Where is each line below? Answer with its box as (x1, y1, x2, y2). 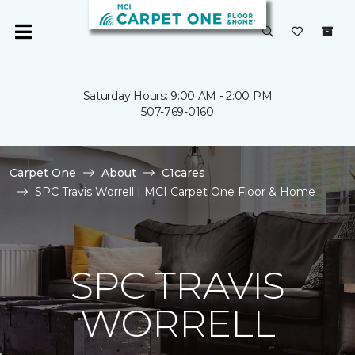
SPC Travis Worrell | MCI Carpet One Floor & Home (35, 185, 315, 199)
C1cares (162, 166, 205, 180)
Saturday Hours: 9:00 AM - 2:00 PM (82, 89, 273, 103)
